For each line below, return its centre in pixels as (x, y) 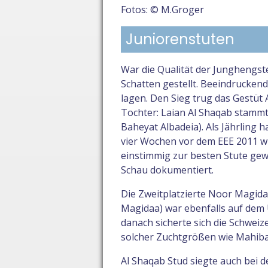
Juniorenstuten (180, 39)
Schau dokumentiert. (167, 170)
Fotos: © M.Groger (162, 10)
